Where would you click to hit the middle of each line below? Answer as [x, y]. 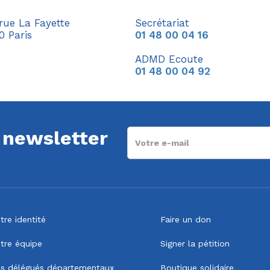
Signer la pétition [195, 243]
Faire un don [186, 219]
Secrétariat [162, 23]
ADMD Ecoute [169, 59]
